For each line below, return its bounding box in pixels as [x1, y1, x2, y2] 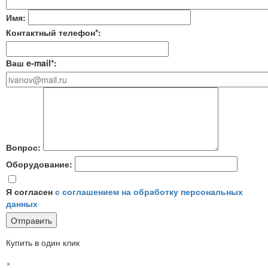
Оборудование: [6, 158, 72, 170]
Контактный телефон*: [6, 26, 101, 39]
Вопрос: [6, 141, 41, 154]
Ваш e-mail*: [6, 57, 57, 69]
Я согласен [6, 185, 55, 198]
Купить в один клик [6, 236, 80, 249]
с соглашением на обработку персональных [55, 185, 243, 198]
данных [6, 197, 38, 210]
